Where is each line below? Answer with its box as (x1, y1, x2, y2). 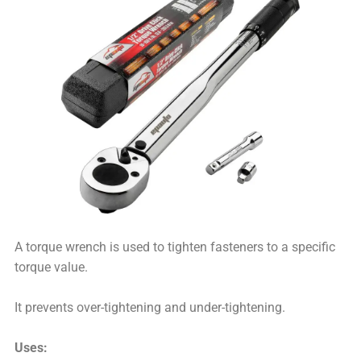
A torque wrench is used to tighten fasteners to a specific (15, 240, 336, 255)
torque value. (15, 260, 89, 276)
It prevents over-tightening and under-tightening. (15, 301, 286, 316)
